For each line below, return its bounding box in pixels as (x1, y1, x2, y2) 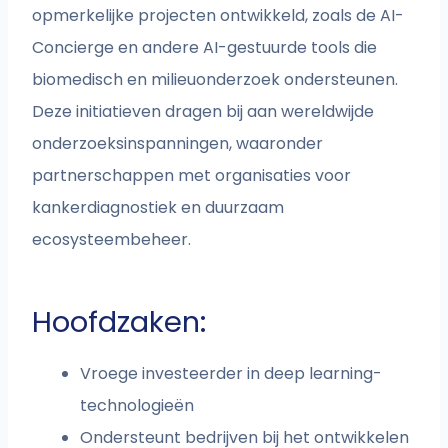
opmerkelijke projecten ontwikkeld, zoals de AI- (32, 4, 405, 28)
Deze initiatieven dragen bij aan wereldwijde (32, 100, 375, 124)
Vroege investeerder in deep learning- (80, 362, 383, 386)
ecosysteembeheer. (32, 228, 192, 252)
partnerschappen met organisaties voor (32, 164, 352, 188)
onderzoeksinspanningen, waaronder (32, 132, 324, 156)
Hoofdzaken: (32, 302, 207, 343)
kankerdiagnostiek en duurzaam (32, 196, 285, 220)
